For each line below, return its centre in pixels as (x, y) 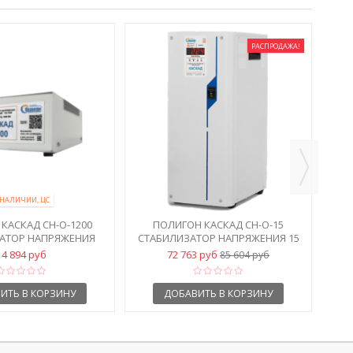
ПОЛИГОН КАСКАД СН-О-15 (218, 224)
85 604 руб (245, 255)
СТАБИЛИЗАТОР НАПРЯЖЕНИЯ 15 (218, 238)
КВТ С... (218, 251)
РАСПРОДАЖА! (276, 46)
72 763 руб (193, 254)
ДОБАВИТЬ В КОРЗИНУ (218, 293)
